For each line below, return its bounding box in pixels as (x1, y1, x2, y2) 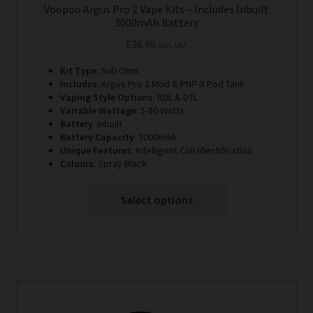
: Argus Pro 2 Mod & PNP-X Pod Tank (96, 77, 245, 90)
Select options (120, 192, 193, 207)
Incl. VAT (157, 39, 188, 50)
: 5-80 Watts (136, 103, 184, 117)
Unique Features (59, 143, 131, 156)
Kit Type (59, 64, 96, 77)
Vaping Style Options (59, 90, 153, 103)
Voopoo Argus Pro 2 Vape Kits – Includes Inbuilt (44, 2, 269, 17)
